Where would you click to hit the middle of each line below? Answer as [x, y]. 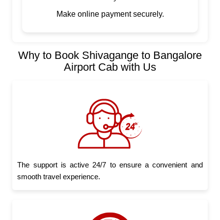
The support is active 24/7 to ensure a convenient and [110, 165]
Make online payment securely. [110, 14]
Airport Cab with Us [110, 67]
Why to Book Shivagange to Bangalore [110, 55]
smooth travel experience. [59, 177]
